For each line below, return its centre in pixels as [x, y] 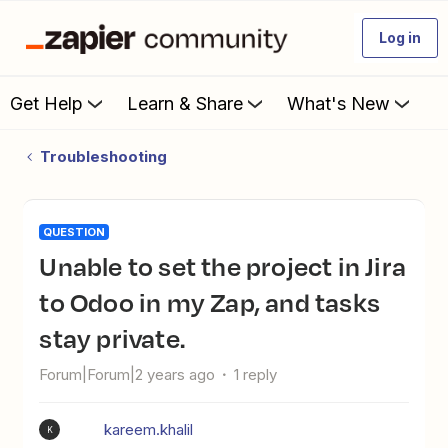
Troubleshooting [103, 156]
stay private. [112, 338]
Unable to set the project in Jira [48, 266]
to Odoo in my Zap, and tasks [209, 302]
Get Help [46, 103]
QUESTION [74, 232]
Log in [400, 37]
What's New [338, 103]
